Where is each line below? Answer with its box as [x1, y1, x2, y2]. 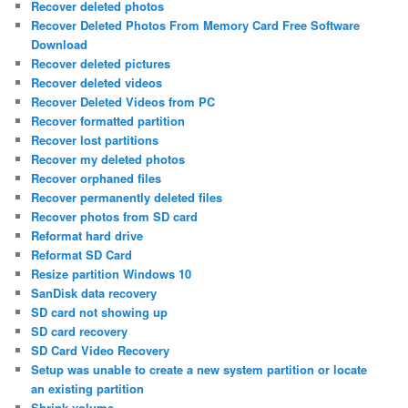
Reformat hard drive [31, 227, 144, 245]
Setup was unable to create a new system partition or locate [31, 361, 368, 379]
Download [31, 36, 88, 54]
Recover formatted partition [31, 112, 186, 130]
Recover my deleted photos [31, 150, 186, 168]
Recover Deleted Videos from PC [31, 93, 216, 111]
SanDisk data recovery [31, 284, 158, 302]
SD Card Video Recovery [31, 342, 170, 360]
